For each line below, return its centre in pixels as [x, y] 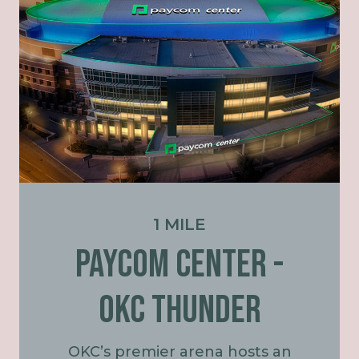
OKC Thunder [179, 310]
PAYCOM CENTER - [179, 264]
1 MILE [179, 224]
